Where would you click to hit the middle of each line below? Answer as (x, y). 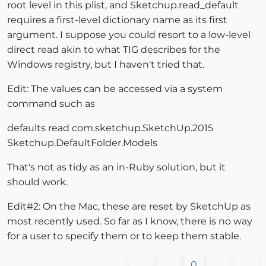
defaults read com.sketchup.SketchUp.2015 (110, 128)
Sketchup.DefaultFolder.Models (82, 142)
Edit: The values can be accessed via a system (115, 88)
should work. (37, 182)
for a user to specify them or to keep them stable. (124, 236)
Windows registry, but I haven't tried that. (106, 64)
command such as (51, 103)
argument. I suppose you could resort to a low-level (129, 34)
